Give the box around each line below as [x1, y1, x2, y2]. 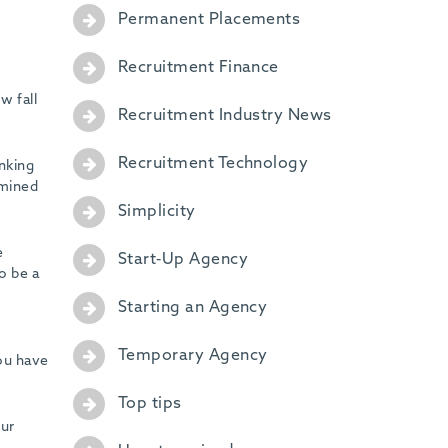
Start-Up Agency [117, 251, 248, 268]
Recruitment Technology [117, 155, 309, 172]
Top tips [117, 395, 182, 412]
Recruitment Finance [117, 59, 279, 76]
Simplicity [117, 203, 196, 220]
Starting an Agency [117, 299, 268, 316]
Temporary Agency [117, 347, 268, 364]
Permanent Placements [117, 11, 301, 28]
